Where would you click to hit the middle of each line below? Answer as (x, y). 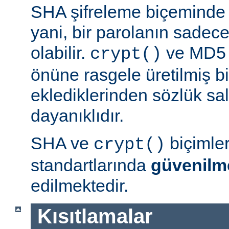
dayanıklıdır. (77, 115)
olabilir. (60, 52)
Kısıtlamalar (95, 216)
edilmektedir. (79, 185)
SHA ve (62, 143)
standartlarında (91, 165)
